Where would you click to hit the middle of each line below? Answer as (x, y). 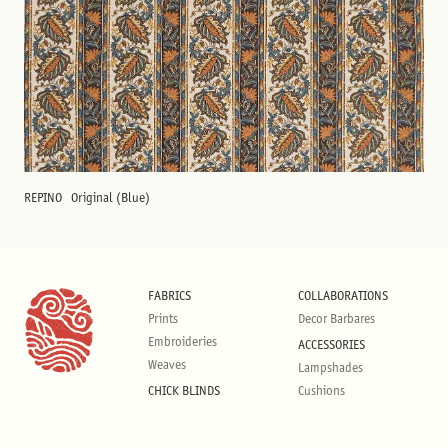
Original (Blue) (110, 197)
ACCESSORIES (331, 344)
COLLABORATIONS (343, 295)
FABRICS (169, 295)
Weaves (167, 364)
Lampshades (330, 367)
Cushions (321, 390)
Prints (163, 318)
